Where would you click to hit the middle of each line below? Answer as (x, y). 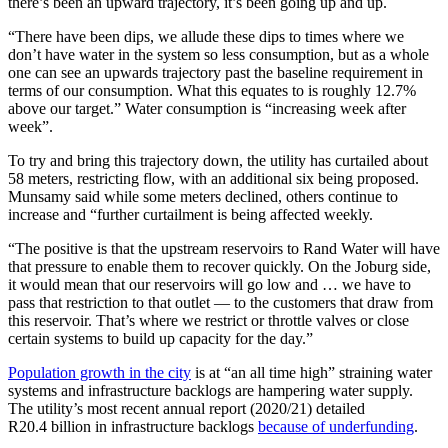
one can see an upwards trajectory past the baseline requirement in (215, 72)
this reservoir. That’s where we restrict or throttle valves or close (208, 320)
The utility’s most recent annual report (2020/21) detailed (186, 408)
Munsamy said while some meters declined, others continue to (203, 196)
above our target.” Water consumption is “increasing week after (207, 108)
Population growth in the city (99, 372)
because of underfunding (336, 426)
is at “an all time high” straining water (311, 372)
